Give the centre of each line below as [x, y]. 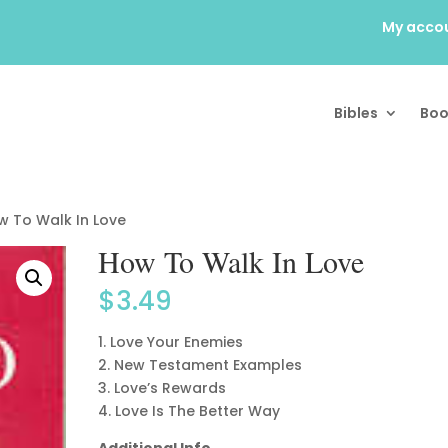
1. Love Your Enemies [171, 341]
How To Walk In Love [231, 260]
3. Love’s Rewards [162, 387]
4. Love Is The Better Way [189, 410]
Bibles [356, 112]
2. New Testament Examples [200, 364]
